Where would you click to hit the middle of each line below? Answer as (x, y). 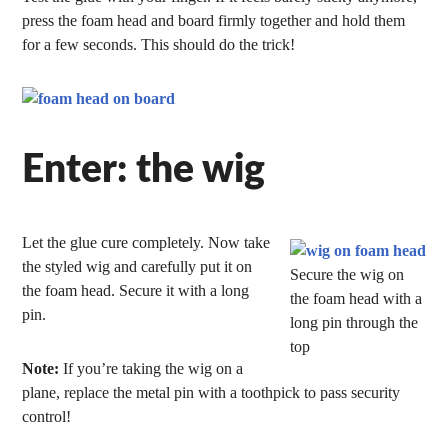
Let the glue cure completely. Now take (146, 242)
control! (47, 416)
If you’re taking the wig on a (151, 368)
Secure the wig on (346, 274)
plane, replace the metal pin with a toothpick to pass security (211, 392)
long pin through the (353, 322)
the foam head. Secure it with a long (136, 290)
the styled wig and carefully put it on (137, 266)
